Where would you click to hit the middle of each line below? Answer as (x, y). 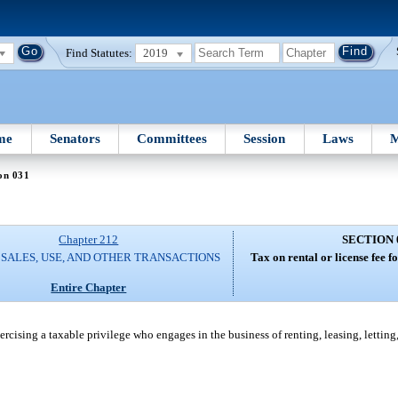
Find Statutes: (99, 52)
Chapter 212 (89, 240)
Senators (75, 138)
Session (265, 138)
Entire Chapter (89, 287)
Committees (172, 138)
